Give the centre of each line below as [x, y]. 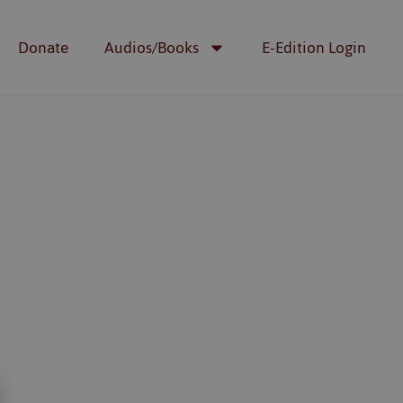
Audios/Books [152, 48]
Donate [43, 48]
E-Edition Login [314, 48]
